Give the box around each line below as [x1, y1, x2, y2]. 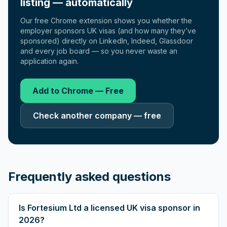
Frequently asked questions [8, 169, 171, 184]
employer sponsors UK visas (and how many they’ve [20, 26, 196, 35]
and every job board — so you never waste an [20, 47, 177, 55]
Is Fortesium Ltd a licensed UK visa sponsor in [19, 203, 200, 213]
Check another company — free [33, 110, 161, 121]
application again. [20, 57, 79, 65]
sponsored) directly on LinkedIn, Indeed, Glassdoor [20, 36, 193, 45]
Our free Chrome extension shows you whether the [20, 16, 192, 25]
